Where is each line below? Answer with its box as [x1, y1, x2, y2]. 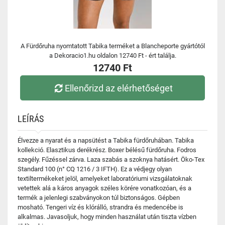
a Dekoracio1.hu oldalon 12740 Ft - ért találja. [49, 52, 176, 59]
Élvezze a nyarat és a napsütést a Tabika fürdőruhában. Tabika [18, 137, 194, 144]
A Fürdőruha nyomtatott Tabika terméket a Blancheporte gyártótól [20, 42, 205, 50]
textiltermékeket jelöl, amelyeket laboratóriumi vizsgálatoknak [18, 175, 192, 182]
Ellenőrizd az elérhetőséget [65, 82, 173, 93]
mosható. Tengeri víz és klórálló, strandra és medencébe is [18, 203, 183, 211]
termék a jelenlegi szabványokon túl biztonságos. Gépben [18, 194, 180, 201]
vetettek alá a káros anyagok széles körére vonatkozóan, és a [18, 184, 191, 192]
